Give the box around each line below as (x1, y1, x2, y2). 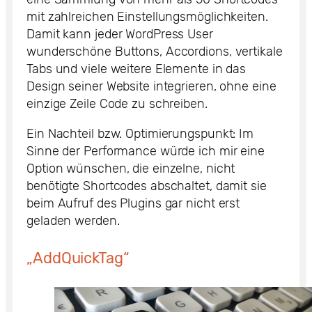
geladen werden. (26, 212, 120, 228)
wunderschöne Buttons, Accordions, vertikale (26, 43, 283, 59)
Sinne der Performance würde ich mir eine (26, 143, 265, 159)
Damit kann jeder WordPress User (26, 26, 213, 42)
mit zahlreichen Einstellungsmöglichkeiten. (26, 8, 268, 24)
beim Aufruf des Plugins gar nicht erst (26, 195, 240, 211)
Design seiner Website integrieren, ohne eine (26, 78, 276, 94)
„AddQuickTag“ (26, 248, 130, 267)
